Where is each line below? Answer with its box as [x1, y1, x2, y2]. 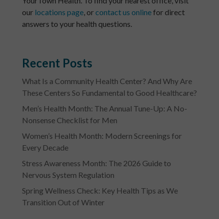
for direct [151, 7, 185, 17]
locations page [34, 7, 84, 17]
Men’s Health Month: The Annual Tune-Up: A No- [22, 104, 187, 113]
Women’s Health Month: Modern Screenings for [22, 131, 182, 141]
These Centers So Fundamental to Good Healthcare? [22, 88, 197, 98]
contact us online [95, 7, 152, 17]
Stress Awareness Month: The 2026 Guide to [22, 158, 171, 168]
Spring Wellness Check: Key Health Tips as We [22, 186, 178, 196]
